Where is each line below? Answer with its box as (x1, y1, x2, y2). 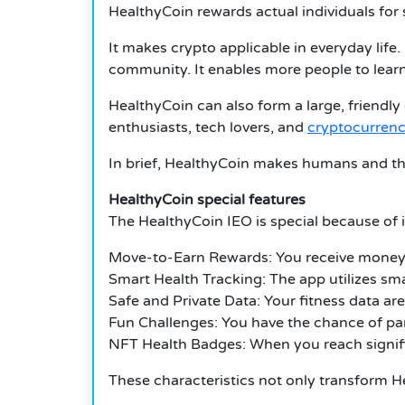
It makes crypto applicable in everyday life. (108, 39, 400, 58)
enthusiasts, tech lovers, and (108, 118, 307, 137)
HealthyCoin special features (108, 191, 306, 210)
